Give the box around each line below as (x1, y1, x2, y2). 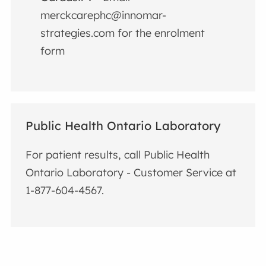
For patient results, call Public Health (26, 147, 210, 161)
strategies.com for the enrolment (40, 26, 205, 40)
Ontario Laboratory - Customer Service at (26, 165, 237, 179)
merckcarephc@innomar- (40, 8, 167, 23)
